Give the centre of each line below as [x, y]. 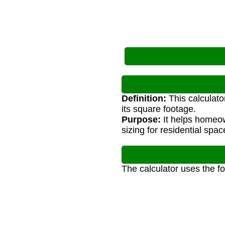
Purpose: [141, 120]
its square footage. [159, 109]
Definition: [144, 99]
